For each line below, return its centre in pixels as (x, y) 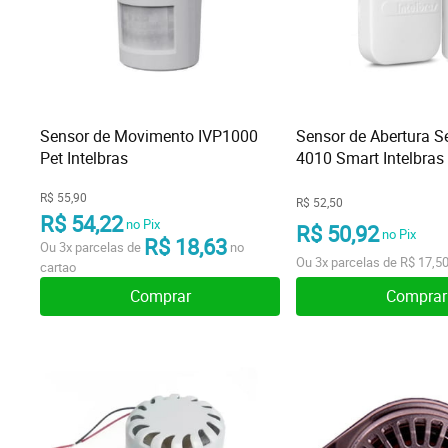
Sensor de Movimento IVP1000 (149, 136)
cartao (58, 267)
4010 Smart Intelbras (370, 158)
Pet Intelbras (84, 158)
